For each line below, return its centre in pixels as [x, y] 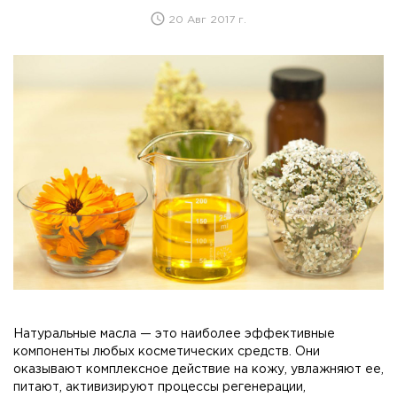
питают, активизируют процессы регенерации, [160, 387]
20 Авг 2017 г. [206, 19]
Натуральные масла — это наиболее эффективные [174, 334]
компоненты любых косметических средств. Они [167, 351]
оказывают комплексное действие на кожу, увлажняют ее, [198, 369]
